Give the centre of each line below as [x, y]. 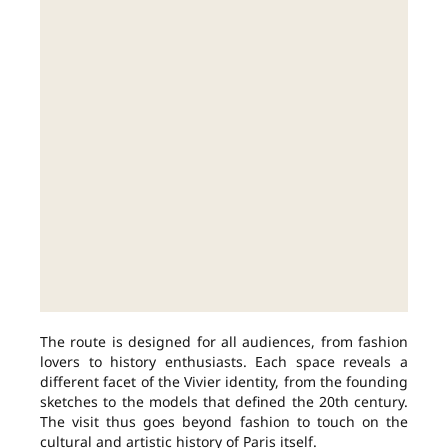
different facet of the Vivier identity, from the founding [224, 382]
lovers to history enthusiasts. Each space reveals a [224, 362]
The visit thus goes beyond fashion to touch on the [224, 422]
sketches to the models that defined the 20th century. [224, 402]
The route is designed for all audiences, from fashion [224, 342]
